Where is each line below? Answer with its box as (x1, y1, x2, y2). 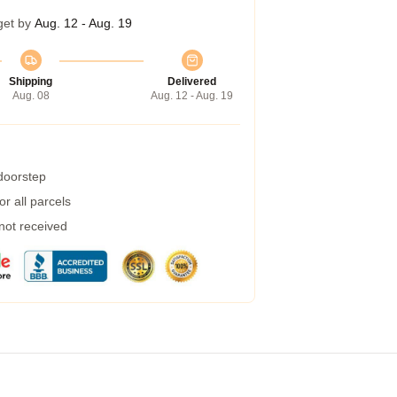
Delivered (167, 75, 216, 88)
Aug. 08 (12, 90, 50, 102)
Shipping (9, 75, 52, 88)
